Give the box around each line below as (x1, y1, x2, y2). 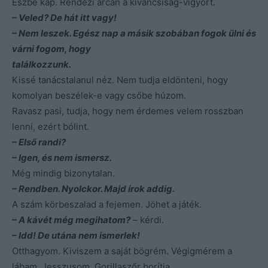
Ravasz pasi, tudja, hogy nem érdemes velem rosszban (12, 105, 243, 117)
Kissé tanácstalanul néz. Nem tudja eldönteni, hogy (12, 74, 228, 86)
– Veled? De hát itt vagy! (12, 11, 117, 23)
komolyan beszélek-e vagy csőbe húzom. (12, 89, 186, 101)
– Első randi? (12, 136, 66, 148)
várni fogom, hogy (12, 42, 91, 54)
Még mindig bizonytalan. (12, 167, 115, 179)
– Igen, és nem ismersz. (12, 151, 112, 163)
